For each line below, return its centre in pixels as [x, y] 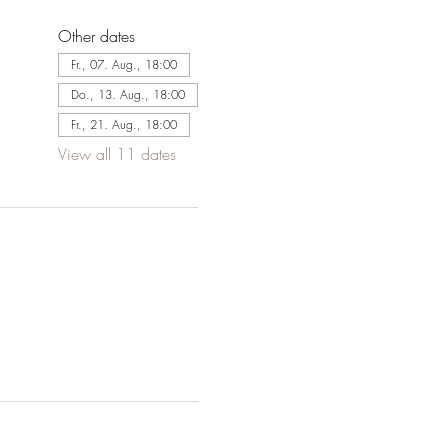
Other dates [96, 36]
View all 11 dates [116, 154]
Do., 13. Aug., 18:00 [127, 94]
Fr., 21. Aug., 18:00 [123, 124]
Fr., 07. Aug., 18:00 [123, 64]
